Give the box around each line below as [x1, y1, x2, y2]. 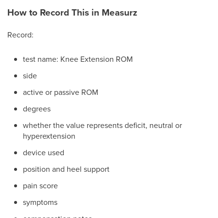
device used [23, 147, 64, 158]
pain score [23, 180, 58, 191]
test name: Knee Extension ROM [23, 54, 133, 64]
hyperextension [23, 130, 75, 141]
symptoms [23, 197, 57, 207]
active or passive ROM [23, 87, 98, 97]
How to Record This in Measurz [7, 5, 137, 19]
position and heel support [23, 163, 109, 174]
